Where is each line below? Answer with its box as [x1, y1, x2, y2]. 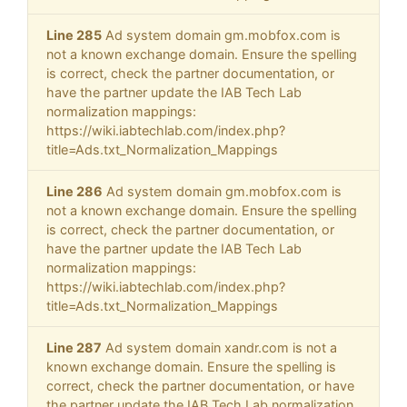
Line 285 [46, 27, 102, 44]
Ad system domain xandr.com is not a [102, 340, 337, 356]
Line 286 [46, 184, 103, 200]
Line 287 [46, 340, 102, 356]
